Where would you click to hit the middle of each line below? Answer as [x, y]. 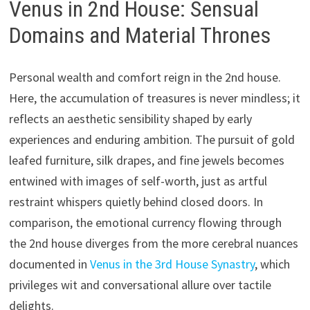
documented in [49, 264]
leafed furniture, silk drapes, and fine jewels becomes [146, 160]
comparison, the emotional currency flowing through [145, 222]
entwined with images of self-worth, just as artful [138, 181]
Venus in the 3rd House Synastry [172, 264]
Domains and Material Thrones [139, 36]
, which [272, 264]
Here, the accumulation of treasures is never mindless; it [154, 98]
